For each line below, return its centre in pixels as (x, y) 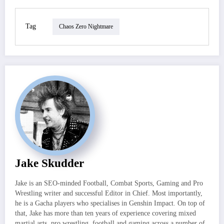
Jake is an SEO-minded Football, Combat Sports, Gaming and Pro (109, 183)
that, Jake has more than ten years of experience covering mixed (105, 213)
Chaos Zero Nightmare (86, 27)
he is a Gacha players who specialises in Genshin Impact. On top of (110, 203)
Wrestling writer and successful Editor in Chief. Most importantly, (109, 193)
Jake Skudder (49, 163)
